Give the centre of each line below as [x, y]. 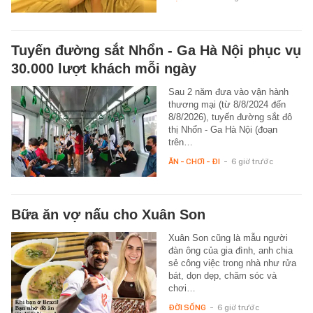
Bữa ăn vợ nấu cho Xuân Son [108, 215]
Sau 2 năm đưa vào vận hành [228, 92]
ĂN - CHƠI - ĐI [194, 162]
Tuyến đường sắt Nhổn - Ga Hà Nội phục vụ [156, 51]
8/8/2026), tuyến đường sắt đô [230, 117]
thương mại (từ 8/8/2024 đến [227, 105]
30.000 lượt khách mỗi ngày [104, 69]
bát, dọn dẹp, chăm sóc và [222, 276]
